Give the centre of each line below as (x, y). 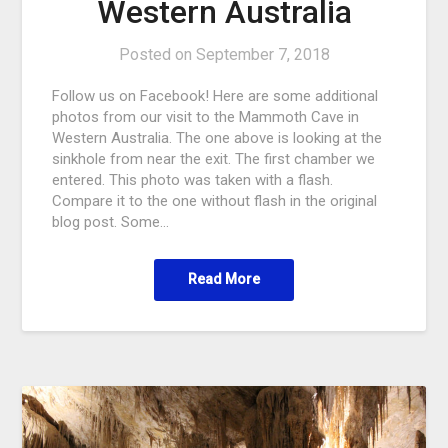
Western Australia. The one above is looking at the (217, 137)
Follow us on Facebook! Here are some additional (215, 95)
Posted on (157, 54)
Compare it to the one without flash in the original (215, 200)
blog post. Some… (111, 221)
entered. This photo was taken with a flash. (193, 179)
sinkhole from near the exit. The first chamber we (214, 158)
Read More (224, 278)
